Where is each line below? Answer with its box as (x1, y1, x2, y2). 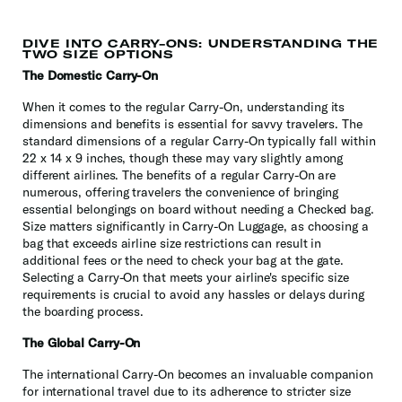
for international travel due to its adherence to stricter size (22, 383, 351, 400)
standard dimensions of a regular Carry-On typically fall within (22, 133, 376, 150)
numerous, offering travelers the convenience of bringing (22, 184, 339, 201)
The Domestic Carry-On (22, 67, 159, 84)
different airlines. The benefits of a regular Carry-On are (22, 167, 336, 184)
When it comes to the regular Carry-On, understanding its (22, 99, 345, 116)
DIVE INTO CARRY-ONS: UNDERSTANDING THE (22, 37, 379, 51)
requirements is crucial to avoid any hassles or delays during (22, 286, 364, 303)
